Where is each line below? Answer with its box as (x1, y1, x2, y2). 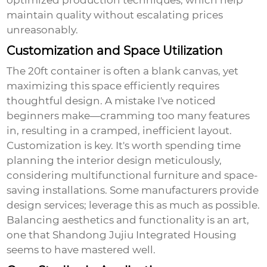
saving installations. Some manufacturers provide (7, 184, 259, 197)
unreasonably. (7, 24, 79, 36)
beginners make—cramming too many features (7, 110, 250, 122)
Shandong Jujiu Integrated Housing (52, 229, 237, 241)
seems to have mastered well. (7, 244, 156, 256)
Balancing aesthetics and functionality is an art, (7, 214, 250, 226)
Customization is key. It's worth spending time (7, 139, 241, 152)
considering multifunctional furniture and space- (7, 169, 259, 182)
